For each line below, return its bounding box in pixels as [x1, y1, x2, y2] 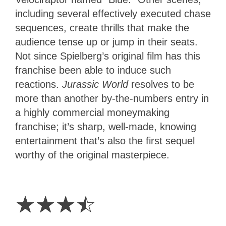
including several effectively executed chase [15, 8, 211, 19]
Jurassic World [62, 78, 131, 90]
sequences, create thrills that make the [15, 22, 189, 33]
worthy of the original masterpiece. [15, 149, 176, 160]
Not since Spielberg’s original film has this [15, 50, 200, 62]
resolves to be [131, 78, 194, 90]
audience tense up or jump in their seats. [15, 36, 198, 47]
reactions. [15, 78, 62, 90]
